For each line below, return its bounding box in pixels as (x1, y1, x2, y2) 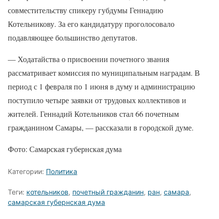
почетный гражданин (72, 188, 144, 196)
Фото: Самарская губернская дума (8, 144, 122, 154)
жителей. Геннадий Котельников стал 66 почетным (8, 109, 179, 119)
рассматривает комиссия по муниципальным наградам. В (8, 67, 200, 78)
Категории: (8, 167, 46, 175)
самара (164, 188, 189, 196)
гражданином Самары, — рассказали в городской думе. (8, 122, 194, 132)
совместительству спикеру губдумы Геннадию (8, 5, 163, 15)
